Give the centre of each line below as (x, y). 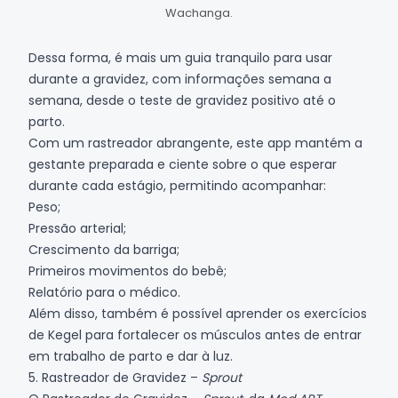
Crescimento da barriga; (104, 250)
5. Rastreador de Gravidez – (115, 378)
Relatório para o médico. (104, 292)
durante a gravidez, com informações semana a (180, 79)
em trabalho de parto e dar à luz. (131, 356)
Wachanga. (199, 13)
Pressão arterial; (79, 228)
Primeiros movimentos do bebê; (127, 271)
